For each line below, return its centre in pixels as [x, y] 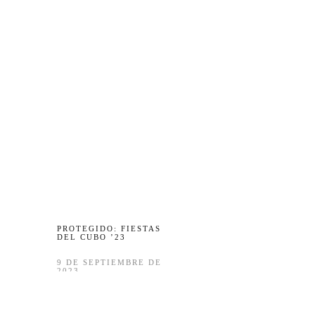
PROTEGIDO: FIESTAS [109, 229]
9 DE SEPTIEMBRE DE [109, 262]
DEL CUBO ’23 [91, 237]
